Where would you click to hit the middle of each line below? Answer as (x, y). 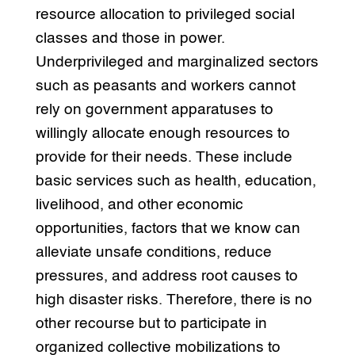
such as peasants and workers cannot (165, 86)
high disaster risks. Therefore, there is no (174, 300)
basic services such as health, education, (176, 181)
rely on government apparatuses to (154, 110)
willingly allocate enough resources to (162, 134)
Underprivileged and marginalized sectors (177, 63)
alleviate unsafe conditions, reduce (153, 253)
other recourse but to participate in (151, 324)
